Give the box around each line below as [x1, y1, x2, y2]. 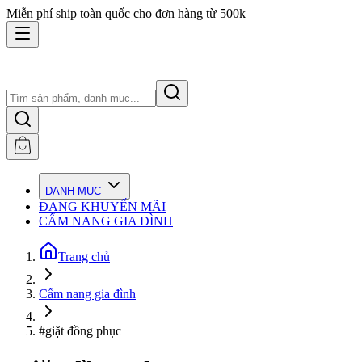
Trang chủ [58, 250, 110, 263]
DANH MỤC [45, 185, 101, 197]
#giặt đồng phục [39, 324, 121, 338]
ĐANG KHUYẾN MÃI [39, 200, 166, 213]
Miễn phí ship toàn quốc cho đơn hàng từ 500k [6, 6, 246, 20]
